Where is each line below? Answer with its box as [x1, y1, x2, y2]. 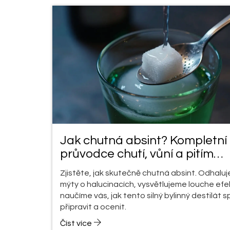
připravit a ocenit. [60, 202, 126, 211]
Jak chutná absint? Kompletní [60, 133, 227, 147]
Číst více [60, 219, 93, 227]
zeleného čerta [60, 160, 145, 174]
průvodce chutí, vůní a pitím [60, 147, 214, 160]
